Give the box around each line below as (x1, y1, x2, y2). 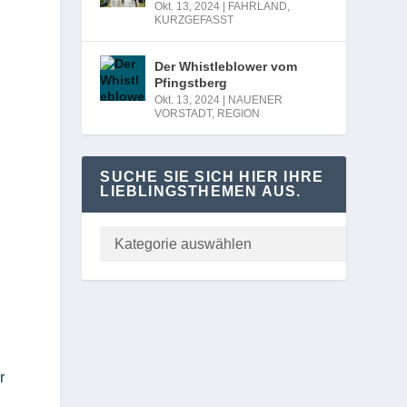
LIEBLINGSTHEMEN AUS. (100, 183, 302, 199)
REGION (217, 106, 261, 120)
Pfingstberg (154, 74, 228, 90)
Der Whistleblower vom (154, 58, 298, 74)
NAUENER (228, 93, 283, 106)
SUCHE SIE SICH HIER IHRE (100, 168, 324, 184)
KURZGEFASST (154, 13, 234, 26)
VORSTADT (154, 106, 213, 120)
